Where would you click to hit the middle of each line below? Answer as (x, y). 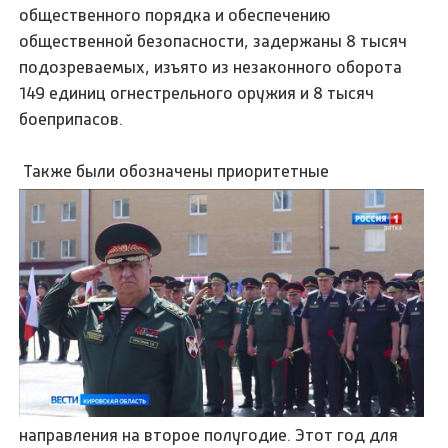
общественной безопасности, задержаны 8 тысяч (213, 41)
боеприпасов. (71, 119)
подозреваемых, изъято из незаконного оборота (211, 67)
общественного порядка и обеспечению (175, 15)
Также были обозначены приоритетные (176, 171)
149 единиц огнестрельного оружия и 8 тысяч (197, 93)
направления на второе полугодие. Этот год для (209, 434)
